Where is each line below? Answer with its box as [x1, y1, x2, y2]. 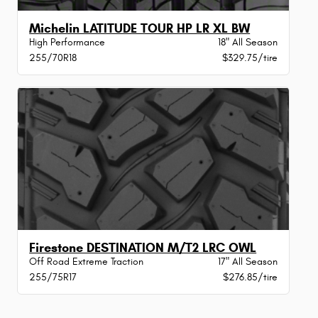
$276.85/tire [222, 270, 278, 283]
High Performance [29, 36, 106, 49]
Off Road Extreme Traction [29, 255, 144, 268]
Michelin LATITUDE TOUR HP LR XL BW [29, 21, 251, 37]
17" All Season [217, 255, 278, 268]
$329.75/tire [221, 52, 278, 65]
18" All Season [217, 36, 278, 49]
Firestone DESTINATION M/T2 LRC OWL [29, 239, 257, 256]
